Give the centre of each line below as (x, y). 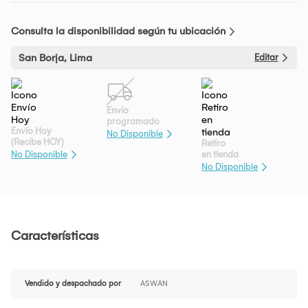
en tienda (220, 154)
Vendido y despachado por (73, 284)
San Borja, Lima (55, 57)
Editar (266, 57)
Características (55, 236)
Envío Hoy (31, 131)
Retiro (214, 143)
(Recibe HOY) (37, 142)
